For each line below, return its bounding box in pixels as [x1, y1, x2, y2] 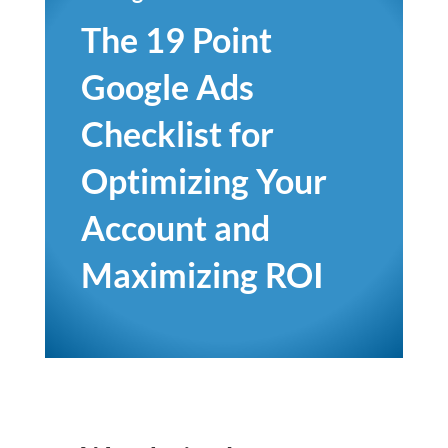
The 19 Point [80, 19, 272, 60]
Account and [80, 207, 270, 248]
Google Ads [80, 66, 254, 107]
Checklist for [80, 113, 274, 154]
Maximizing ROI [80, 254, 324, 295]
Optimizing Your [80, 160, 327, 201]
